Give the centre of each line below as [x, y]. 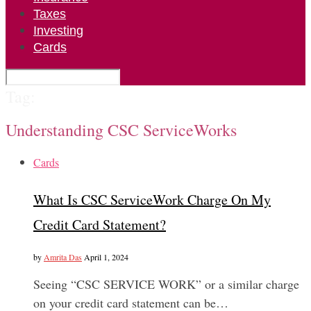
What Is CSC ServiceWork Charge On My [152, 200]
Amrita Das [63, 257]
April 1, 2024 [106, 257]
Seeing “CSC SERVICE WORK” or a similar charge [166, 284]
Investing [58, 31]
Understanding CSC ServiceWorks [121, 130]
